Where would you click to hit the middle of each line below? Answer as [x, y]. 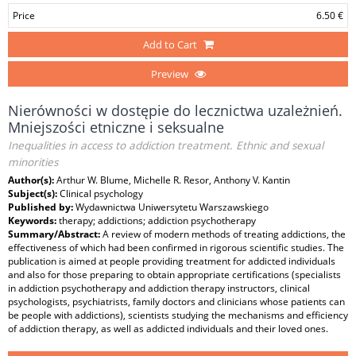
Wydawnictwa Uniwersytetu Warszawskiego [172, 207]
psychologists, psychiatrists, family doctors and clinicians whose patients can [176, 302]
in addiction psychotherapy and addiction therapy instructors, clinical [159, 288]
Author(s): [32, 180]
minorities [33, 162]
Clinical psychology [101, 193]
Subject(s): [34, 193]
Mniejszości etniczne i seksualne [116, 127]
